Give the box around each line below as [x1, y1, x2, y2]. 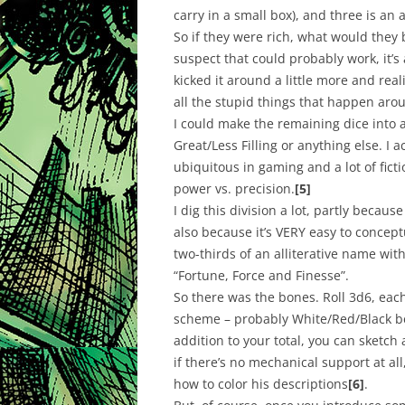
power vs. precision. [174, 180, 295, 197]
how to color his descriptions [174, 375, 348, 392]
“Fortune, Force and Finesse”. [174, 267, 349, 284]
